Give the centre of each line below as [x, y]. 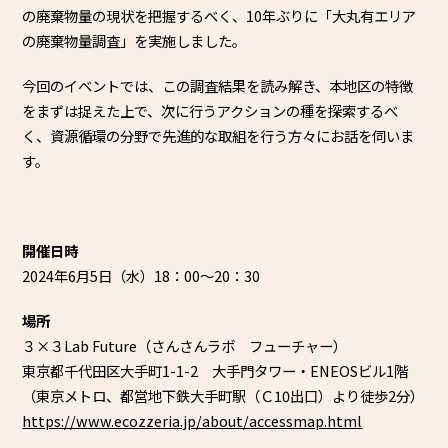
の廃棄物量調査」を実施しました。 [134, 41]
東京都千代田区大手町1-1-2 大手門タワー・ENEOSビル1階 [215, 371]
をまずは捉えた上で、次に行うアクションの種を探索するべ [210, 111]
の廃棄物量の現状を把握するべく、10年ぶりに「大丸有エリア [219, 16]
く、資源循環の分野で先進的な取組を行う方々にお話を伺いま [218, 136]
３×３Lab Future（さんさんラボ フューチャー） [185, 346]
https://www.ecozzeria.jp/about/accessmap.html [192, 421]
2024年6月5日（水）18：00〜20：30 [141, 276]
